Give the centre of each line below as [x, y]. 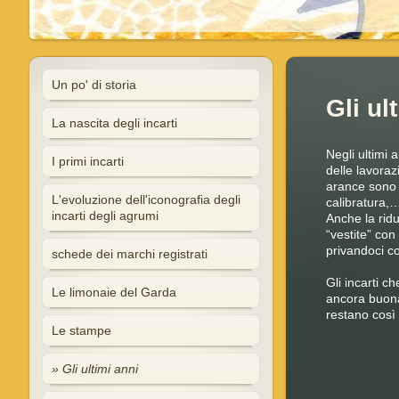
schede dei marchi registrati [129, 254]
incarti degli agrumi [105, 216]
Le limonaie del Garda [114, 292]
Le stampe [81, 330]
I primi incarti [87, 161]
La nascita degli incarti [114, 123]
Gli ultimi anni [100, 369]
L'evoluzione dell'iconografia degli [146, 199]
